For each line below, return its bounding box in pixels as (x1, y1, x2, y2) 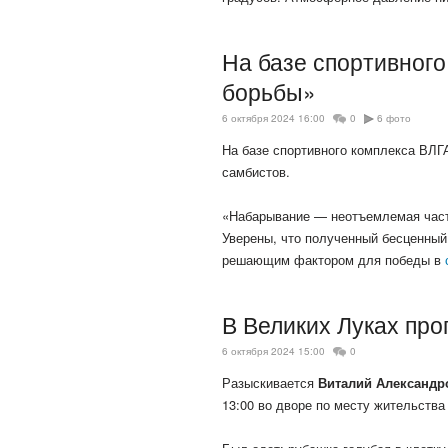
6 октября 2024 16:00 (222, 111, 325, 126)
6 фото (377, 111, 411, 126)
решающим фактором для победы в (222, 250, 445, 270)
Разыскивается (222, 373, 318, 393)
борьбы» (222, 75, 316, 108)
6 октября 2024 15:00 (222, 344, 325, 359)
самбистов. (222, 162, 290, 182)
